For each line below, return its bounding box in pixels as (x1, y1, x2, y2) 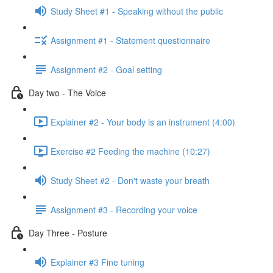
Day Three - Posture (29, 226, 107, 239)
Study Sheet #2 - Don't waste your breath (51, 174, 210, 186)
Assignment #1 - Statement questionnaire (51, 34, 210, 46)
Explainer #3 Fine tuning (51, 255, 144, 268)
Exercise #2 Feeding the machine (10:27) (51, 144, 210, 157)
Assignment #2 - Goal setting (51, 63, 162, 76)
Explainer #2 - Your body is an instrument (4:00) (51, 115, 235, 128)
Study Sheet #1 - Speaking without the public (51, 4, 223, 17)
